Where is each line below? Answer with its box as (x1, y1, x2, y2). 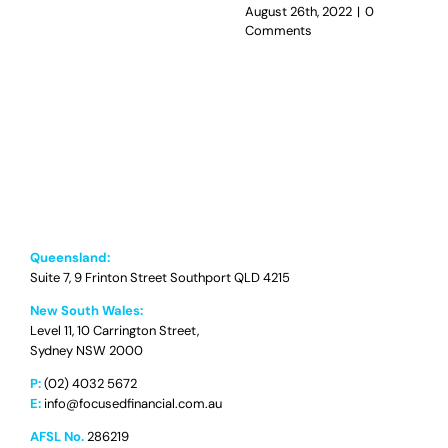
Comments (244, 22, 312, 40)
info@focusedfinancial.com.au (43, 395, 222, 413)
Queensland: (29, 249, 110, 267)
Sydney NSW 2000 (29, 342, 143, 360)
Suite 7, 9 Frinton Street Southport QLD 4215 (29, 269, 290, 287)
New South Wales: (29, 302, 143, 320)
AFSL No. (29, 428, 84, 446)
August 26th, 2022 (244, 3, 352, 21)
